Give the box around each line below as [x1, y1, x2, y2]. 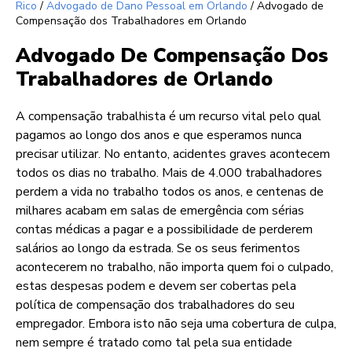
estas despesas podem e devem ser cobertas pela [16, 277, 296, 295]
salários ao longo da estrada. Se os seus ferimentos [16, 240, 300, 258]
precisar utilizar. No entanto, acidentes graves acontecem [16, 145, 330, 163]
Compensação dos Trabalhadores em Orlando [16, 13, 247, 29]
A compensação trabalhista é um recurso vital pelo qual [16, 108, 321, 126]
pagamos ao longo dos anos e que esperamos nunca [16, 126, 302, 145]
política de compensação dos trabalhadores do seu [16, 296, 295, 314]
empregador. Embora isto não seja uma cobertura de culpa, [16, 315, 336, 333]
